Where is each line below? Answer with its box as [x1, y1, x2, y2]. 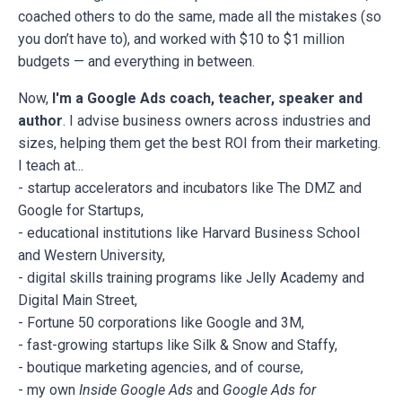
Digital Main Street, [18, 291, 137, 309]
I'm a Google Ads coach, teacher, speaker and [52, 89, 363, 107]
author [18, 111, 63, 129]
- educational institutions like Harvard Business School [18, 223, 360, 241]
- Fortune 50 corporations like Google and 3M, [18, 313, 304, 331]
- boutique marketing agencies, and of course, [18, 358, 303, 376]
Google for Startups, [18, 201, 144, 219]
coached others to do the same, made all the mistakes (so [18, 7, 381, 25]
